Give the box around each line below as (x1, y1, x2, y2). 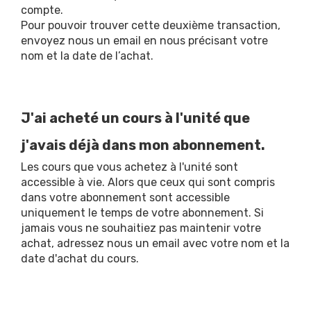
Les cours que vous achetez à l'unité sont (21, 160, 238, 174)
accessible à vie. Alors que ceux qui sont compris (21, 176, 275, 189)
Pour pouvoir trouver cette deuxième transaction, (21, 19, 280, 32)
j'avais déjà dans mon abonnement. (21, 137, 265, 153)
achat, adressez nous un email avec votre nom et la (21, 237, 289, 250)
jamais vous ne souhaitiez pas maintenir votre (21, 221, 261, 235)
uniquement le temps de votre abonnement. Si (21, 206, 264, 219)
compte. (21, 3, 63, 17)
